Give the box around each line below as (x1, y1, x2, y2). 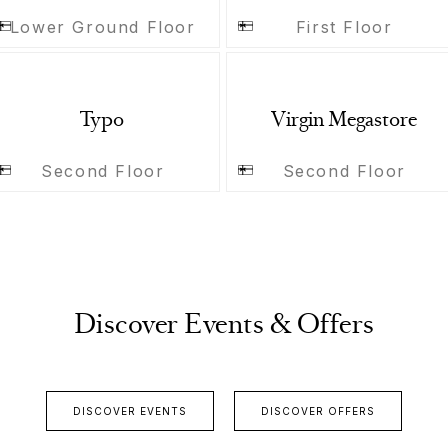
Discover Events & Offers (73, 315, 375, 340)
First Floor (295, 16, 393, 37)
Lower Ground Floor (9, 16, 196, 37)
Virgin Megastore (270, 112, 417, 132)
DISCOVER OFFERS (261, 405, 375, 418)
